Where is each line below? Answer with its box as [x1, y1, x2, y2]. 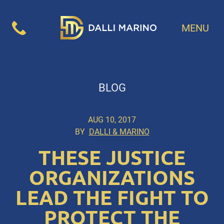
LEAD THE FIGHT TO [15, 186, 209, 209]
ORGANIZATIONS [29, 166, 195, 189]
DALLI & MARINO [88, 127, 149, 137]
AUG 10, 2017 [88, 115, 136, 125]
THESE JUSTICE [38, 146, 185, 169]
